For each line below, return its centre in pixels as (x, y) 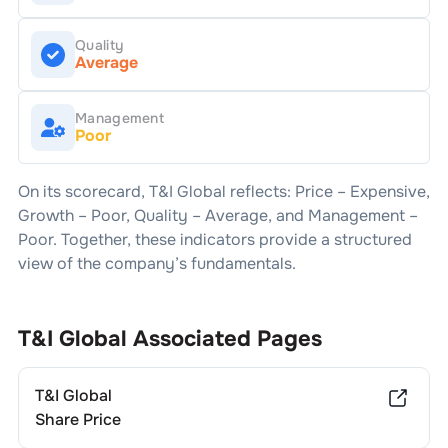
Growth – (54, 215)
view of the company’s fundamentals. (156, 263)
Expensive (387, 191)
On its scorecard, (83, 191)
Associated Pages (224, 339)
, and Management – (342, 215)
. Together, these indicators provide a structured (232, 239)
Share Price (77, 419)
